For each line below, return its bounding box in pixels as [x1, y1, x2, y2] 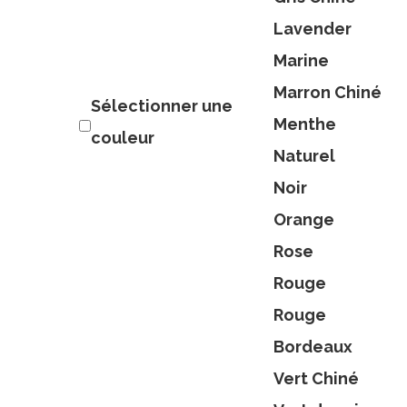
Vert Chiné [273, 369, 359, 388]
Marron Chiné [273, 83, 382, 102]
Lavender [273, 19, 352, 38]
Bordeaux [273, 337, 352, 356]
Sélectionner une [91, 96, 233, 115]
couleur [91, 128, 154, 147]
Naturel [273, 146, 335, 165]
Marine [273, 51, 329, 70]
